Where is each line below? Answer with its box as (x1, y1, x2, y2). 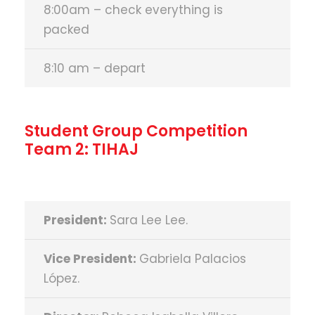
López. (44, 270, 79, 287)
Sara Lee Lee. (110, 212, 188, 229)
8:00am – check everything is (44, 1, 223, 18)
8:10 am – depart (44, 60, 146, 77)
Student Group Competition (25, 120, 247, 142)
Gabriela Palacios (139, 250, 246, 267)
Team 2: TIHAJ (25, 139, 139, 160)
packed (44, 21, 89, 38)
